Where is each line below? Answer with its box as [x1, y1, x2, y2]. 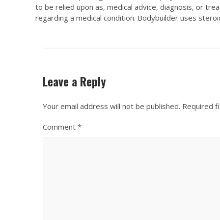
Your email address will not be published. [43, 101, 180, 111]
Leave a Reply [43, 73, 106, 90]
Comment [43, 122, 78, 132]
